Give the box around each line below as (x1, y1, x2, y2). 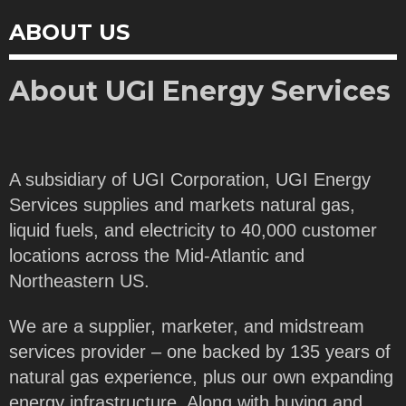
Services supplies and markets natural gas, (9, 194, 355, 215)
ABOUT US (9, 19, 130, 46)
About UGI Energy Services (9, 74, 391, 109)
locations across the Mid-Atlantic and (9, 245, 304, 266)
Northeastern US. (9, 270, 150, 291)
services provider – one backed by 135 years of (9, 342, 391, 362)
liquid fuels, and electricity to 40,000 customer (9, 219, 377, 240)
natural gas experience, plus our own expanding (9, 367, 393, 388)
